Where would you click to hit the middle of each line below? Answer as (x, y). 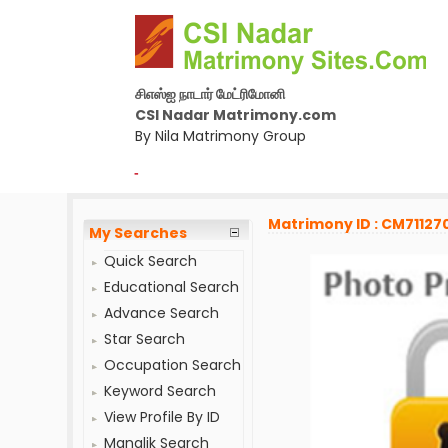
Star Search (145, 339)
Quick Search (151, 261)
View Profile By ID (162, 417)
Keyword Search (160, 391)
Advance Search (162, 313)
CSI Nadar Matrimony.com (235, 115)
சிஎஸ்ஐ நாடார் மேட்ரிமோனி (209, 94)
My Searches (138, 233)
